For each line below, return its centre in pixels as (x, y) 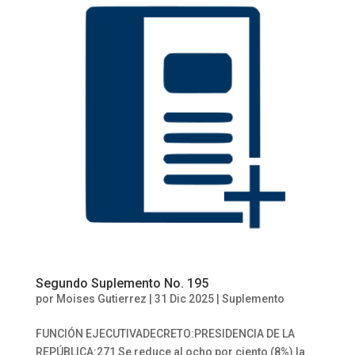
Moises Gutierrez (101, 298)
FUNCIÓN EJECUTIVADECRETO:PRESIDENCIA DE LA (165, 333)
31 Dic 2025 (184, 298)
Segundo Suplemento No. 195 (122, 283)
